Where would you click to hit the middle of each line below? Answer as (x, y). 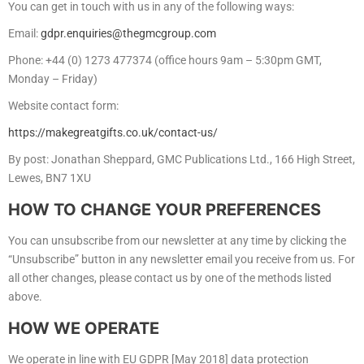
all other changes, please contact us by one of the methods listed (170, 278)
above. (25, 297)
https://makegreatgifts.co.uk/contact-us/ (113, 133)
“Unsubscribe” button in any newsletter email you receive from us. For (182, 260)
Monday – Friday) (53, 79)
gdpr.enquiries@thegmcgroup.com (128, 34)
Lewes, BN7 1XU (50, 178)
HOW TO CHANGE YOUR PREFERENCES (165, 210)
